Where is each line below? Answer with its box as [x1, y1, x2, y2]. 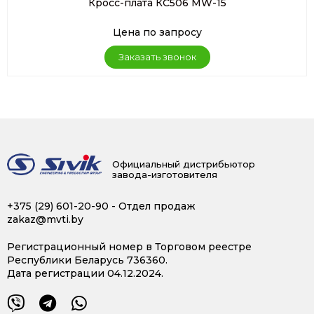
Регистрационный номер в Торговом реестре [7, 240, 252, 253]
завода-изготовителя [111, 168, 217, 180]
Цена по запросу [112, 25, 202, 39]
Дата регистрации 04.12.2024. [7, 266, 163, 280]
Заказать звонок [118, 50, 196, 62]
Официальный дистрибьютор [111, 158, 255, 170]
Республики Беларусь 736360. [7, 253, 168, 266]
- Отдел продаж [109, 199, 196, 212]
